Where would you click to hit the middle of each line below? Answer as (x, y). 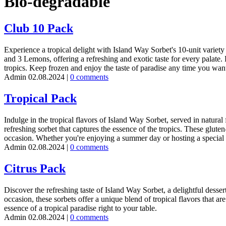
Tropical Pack (40, 99)
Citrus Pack (35, 169)
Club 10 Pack (39, 29)
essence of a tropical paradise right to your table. (80, 208)
